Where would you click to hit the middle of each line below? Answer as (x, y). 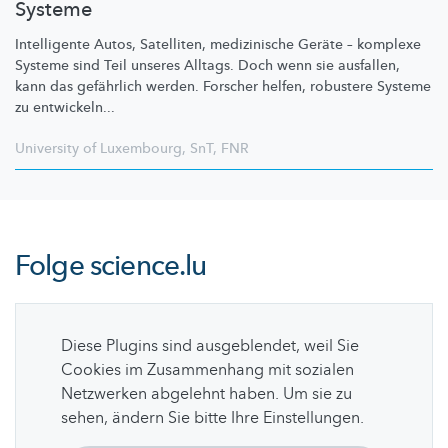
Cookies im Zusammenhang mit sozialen (207, 370)
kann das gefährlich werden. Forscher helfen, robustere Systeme (223, 87)
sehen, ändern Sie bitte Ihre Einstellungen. (212, 418)
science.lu (148, 266)
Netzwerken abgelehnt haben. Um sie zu (206, 394)
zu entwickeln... (65, 108)
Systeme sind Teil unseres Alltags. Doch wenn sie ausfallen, (207, 66)
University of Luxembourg (98, 149)
